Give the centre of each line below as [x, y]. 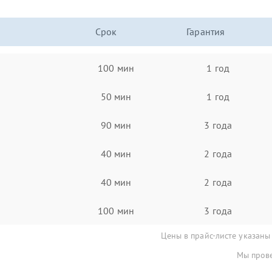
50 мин [116, 96]
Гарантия [206, 32]
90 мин [116, 125]
